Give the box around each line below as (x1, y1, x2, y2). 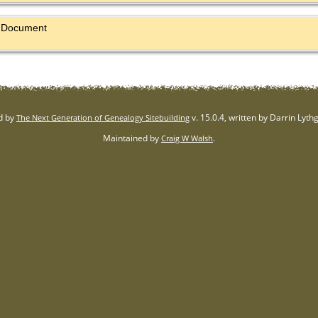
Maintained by (103, 132, 161, 144)
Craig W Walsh (161, 133, 213, 143)
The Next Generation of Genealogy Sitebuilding (16, 112, 190, 123)
